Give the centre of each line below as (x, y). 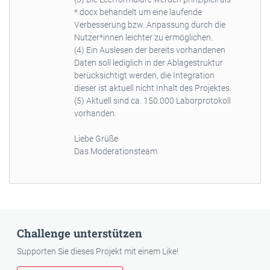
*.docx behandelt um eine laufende (138, 12)
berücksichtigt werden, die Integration (144, 75)
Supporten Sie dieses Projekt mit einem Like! (98, 251)
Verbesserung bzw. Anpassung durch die (149, 24)
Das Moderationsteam (115, 151)
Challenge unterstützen (80, 233)
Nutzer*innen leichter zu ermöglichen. (143, 37)
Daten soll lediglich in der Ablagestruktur (148, 62)
